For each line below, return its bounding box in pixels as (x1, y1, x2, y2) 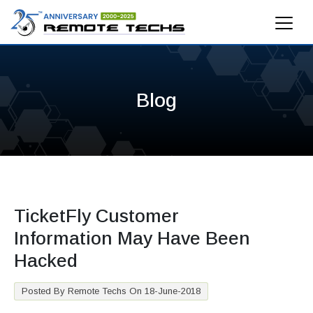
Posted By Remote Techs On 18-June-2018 (22, 286, 201, 297)
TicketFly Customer (14, 205, 179, 227)
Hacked (14, 250, 78, 272)
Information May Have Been (14, 228, 250, 249)
